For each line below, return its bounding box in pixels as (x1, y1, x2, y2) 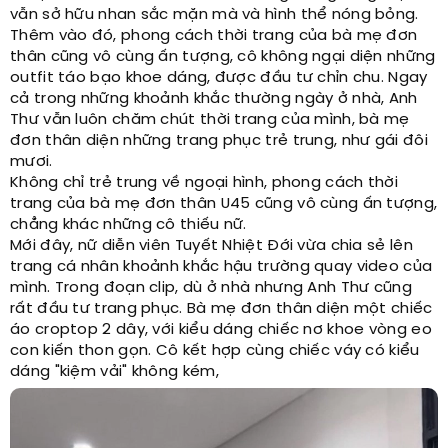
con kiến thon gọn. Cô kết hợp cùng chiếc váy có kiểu (10, 343, 420, 359)
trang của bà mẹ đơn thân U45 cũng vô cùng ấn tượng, (10, 196, 438, 212)
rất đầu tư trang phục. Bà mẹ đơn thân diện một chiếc (10, 301, 433, 317)
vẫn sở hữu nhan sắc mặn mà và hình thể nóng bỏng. (10, 7, 419, 23)
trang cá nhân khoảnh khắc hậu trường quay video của (10, 259, 433, 275)
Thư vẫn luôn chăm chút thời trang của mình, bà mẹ (10, 112, 410, 128)
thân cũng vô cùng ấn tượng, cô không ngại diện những (10, 49, 436, 65)
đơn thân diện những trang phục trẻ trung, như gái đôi (10, 133, 428, 149)
